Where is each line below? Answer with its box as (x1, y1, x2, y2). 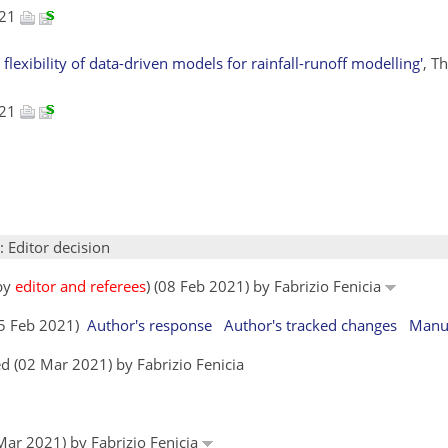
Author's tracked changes (224, 314, 397, 335)
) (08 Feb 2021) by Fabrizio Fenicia (146, 275, 385, 296)
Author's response (87, 314, 212, 335)
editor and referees (15, 275, 146, 296)
